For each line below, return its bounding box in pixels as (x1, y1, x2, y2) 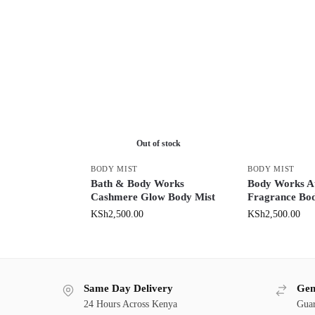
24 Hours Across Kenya (84, 298, 177, 309)
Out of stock (136, 139, 181, 149)
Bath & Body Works (90, 178, 184, 190)
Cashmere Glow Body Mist (90, 191, 215, 203)
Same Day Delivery (84, 283, 173, 295)
